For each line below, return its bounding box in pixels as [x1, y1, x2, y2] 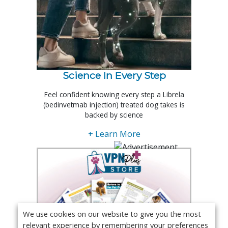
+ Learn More [88, 128, 140, 140]
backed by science [85, 110, 143, 120]
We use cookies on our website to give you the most [23, 209, 201, 219]
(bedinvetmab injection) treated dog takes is [43, 100, 185, 110]
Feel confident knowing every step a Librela [44, 90, 184, 100]
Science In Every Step [62, 69, 166, 82]
